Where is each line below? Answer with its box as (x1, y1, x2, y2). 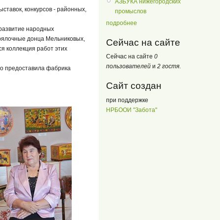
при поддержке (106, 96, 148, 104)
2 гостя (157, 62, 179, 70)
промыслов (115, 7, 146, 15)
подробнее (106, 19, 137, 27)
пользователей (106, 62, 151, 70)
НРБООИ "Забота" (106, 106, 157, 113)
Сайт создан (106, 80, 162, 91)
